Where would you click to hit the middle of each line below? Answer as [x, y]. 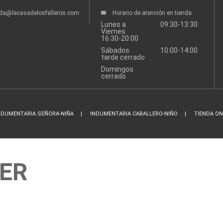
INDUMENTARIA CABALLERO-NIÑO [134, 114]
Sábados [115, 50]
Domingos [117, 69]
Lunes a [113, 24]
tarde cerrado [123, 57]
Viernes [113, 31]
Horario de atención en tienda [152, 13]
